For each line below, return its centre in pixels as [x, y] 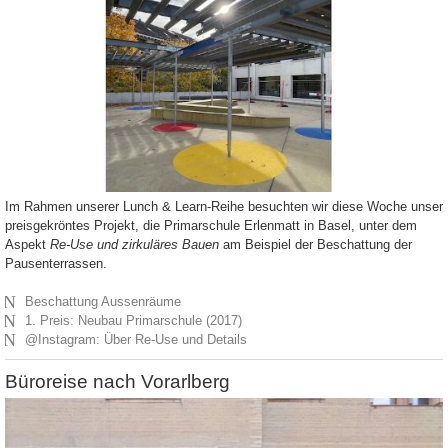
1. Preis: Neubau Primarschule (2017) [134, 321]
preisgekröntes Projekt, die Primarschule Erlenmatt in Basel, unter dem [211, 226]
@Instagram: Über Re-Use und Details [136, 340]
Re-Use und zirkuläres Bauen [136, 245]
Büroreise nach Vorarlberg [117, 382]
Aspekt [27, 245]
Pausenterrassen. [56, 264]
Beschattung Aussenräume [103, 302]
